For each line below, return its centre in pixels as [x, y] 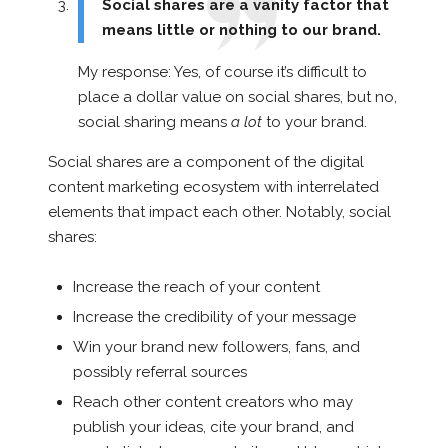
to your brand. [314, 122]
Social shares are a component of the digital [205, 162]
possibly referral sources [159, 372]
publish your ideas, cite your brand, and [213, 427]
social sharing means [154, 122]
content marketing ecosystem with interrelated [213, 187]
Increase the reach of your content [196, 287]
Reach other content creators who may [212, 402]
